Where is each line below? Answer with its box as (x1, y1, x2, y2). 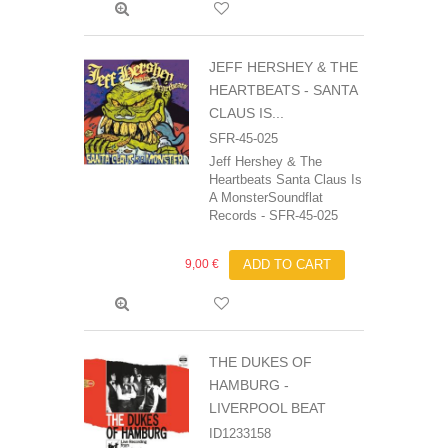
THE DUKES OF (209, 354, 312, 371)
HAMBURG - (209, 377, 289, 394)
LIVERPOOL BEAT (209, 400, 326, 417)
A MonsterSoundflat (209, 190, 323, 206)
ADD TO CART (243, 257, 331, 273)
